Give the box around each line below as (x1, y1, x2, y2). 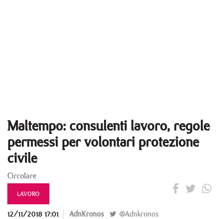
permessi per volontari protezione (7, 132, 199, 151)
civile (7, 148, 37, 167)
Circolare (7, 170, 37, 181)
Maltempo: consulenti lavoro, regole (7, 116, 210, 135)
